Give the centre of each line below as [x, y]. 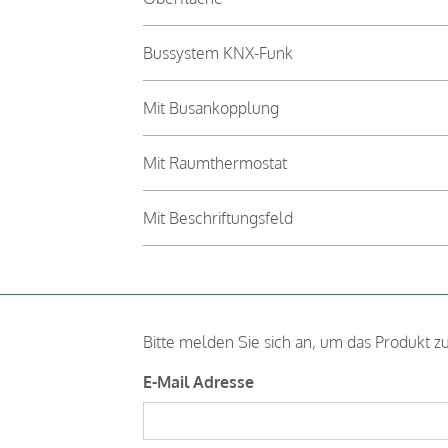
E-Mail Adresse [198, 381]
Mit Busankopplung [210, 107]
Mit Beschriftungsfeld [217, 217]
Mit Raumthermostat [214, 162]
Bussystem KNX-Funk [217, 52]
